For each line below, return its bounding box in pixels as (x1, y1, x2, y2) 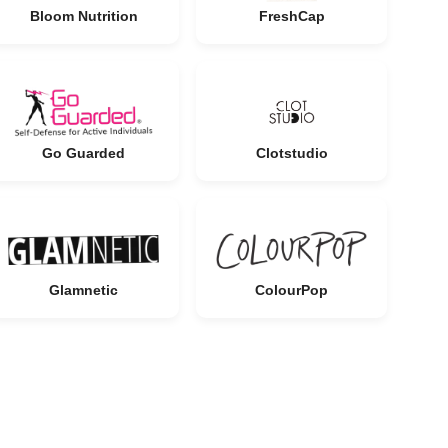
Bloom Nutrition (29, 8, 138, 24)
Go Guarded (42, 145, 125, 161)
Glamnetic (49, 282, 118, 298)
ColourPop (255, 282, 328, 298)
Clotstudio (255, 145, 328, 161)
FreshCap (258, 8, 325, 24)
